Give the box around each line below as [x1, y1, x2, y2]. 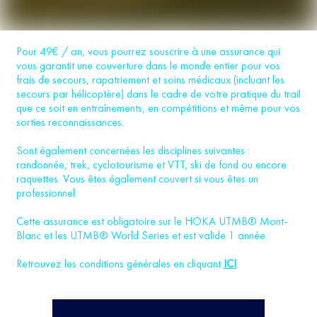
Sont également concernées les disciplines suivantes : [16, 143, 250, 158]
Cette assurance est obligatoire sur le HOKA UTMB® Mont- [16, 214, 288, 229]
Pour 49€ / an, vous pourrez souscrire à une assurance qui [16, 44, 280, 59]
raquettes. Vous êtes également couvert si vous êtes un [16, 171, 258, 186]
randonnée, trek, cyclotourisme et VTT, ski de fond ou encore [16, 157, 287, 172]
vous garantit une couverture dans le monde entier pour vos [16, 58, 280, 73]
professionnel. [16, 185, 77, 200]
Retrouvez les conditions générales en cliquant [16, 256, 224, 271]
